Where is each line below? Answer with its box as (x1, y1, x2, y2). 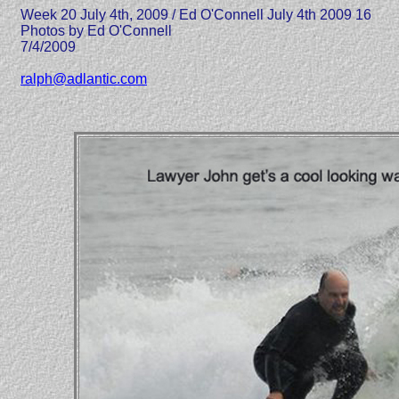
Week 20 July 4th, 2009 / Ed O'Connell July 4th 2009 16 (20, 7, 371, 22)
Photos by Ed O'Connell (20, 23, 172, 38)
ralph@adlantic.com (20, 71, 147, 86)
